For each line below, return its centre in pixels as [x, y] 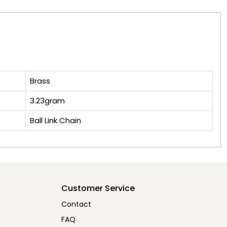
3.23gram [47, 101]
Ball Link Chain [55, 121]
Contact [77, 204]
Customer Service [98, 188]
